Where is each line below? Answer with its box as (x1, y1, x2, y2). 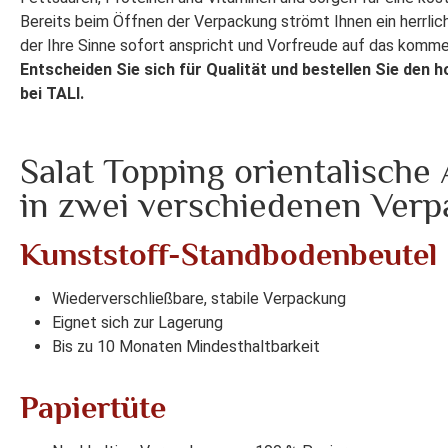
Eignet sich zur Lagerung (52, 313, 223, 333)
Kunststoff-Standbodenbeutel (20, 236, 437, 273)
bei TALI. (20, 84, 84, 104)
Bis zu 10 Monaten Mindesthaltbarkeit (52, 337, 320, 357)
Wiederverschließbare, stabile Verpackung (52, 289, 346, 309)
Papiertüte (20, 389, 166, 426)
